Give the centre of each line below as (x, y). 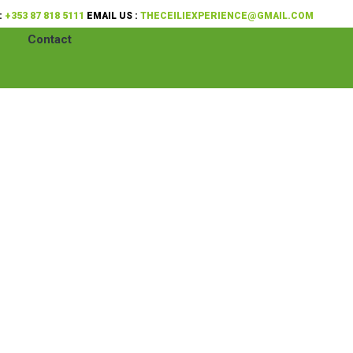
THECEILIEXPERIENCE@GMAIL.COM (227, 16)
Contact (49, 39)
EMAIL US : (112, 16)
